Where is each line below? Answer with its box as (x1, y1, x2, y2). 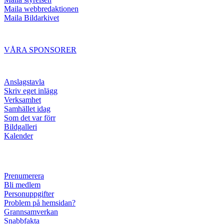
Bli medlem (4, 180, 40, 189)
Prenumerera (4, 171, 44, 180)
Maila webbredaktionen (4, 4, 78, 13)
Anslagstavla (4, 77, 44, 86)
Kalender (4, 131, 33, 140)
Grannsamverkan (4, 207, 58, 216)
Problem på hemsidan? (4, 198, 75, 207)
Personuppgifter (4, 189, 54, 198)
